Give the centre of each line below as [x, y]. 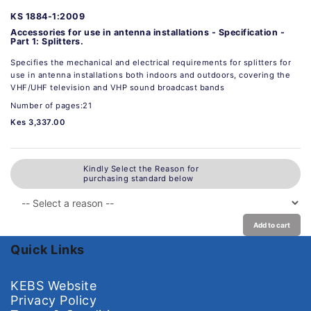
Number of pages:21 [51, 105]
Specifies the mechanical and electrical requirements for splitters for [151, 62]
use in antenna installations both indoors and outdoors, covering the [150, 75]
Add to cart [272, 225]
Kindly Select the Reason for [141, 169]
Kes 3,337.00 [38, 122]
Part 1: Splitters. [47, 41]
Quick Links [48, 249]
